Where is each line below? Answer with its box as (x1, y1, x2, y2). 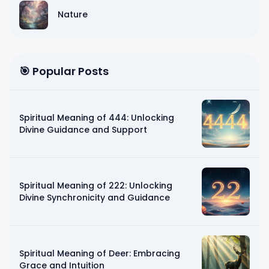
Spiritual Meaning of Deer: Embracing (19, 247, 180, 259)
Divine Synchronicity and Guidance (19, 191, 170, 204)
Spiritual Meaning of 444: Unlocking (19, 111, 174, 124)
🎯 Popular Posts (19, 63, 109, 79)
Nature (58, 8, 88, 20)
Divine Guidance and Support (19, 123, 147, 136)
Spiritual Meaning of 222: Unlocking (19, 179, 172, 192)
